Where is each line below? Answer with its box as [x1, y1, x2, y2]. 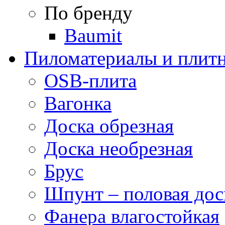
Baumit [64, 25, 122, 47]
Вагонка [44, 92, 111, 115]
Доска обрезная [44, 115, 174, 137]
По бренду [44, 2, 133, 24]
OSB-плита [44, 70, 137, 92]
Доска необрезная [44, 138, 193, 160]
